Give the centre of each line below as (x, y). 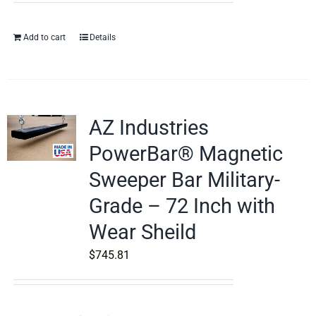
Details (102, 37)
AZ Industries (148, 128)
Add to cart (44, 37)
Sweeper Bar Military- (184, 180)
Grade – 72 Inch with (182, 206)
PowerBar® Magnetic (186, 154)
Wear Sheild (142, 232)
